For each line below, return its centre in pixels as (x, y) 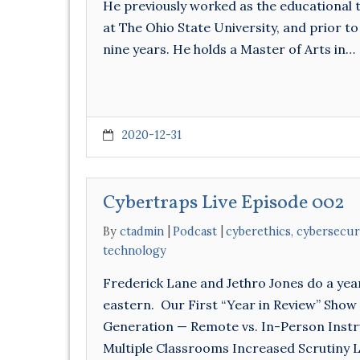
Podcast (195, 231)
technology (135, 251)
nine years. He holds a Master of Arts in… (229, 49)
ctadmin (142, 231)
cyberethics (258, 231)
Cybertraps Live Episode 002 (224, 203)
